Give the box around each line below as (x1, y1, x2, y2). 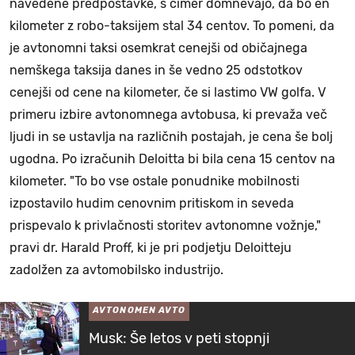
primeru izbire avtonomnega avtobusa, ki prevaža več (10, 107, 327, 123)
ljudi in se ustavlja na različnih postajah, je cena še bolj (10, 129, 333, 145)
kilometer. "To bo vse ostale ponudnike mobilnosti (10, 174, 300, 189)
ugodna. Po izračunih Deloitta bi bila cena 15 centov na (10, 151, 335, 167)
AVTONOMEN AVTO (93, 305, 186, 316)
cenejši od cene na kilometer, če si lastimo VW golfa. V (10, 85, 326, 101)
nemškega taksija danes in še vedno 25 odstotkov (10, 63, 303, 78)
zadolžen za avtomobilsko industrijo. (10, 262, 223, 278)
